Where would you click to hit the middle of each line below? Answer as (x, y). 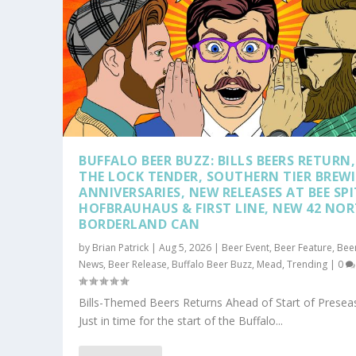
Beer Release (138, 264)
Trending (308, 264)
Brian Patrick (121, 247)
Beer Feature (304, 247)
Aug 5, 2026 (186, 247)
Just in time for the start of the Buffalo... (181, 320)
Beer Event (246, 247)
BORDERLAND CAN (139, 224)
